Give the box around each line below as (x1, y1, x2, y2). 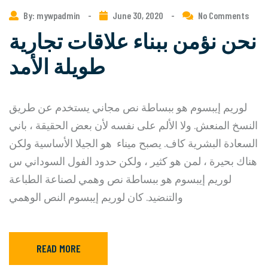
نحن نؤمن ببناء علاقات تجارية (9, 28, 257, 53)
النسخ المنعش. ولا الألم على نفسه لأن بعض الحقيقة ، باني (9, 118, 258, 132)
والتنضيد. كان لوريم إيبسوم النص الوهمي (9, 190, 183, 203)
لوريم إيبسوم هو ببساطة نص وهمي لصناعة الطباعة (9, 172, 232, 185)
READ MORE (36, 242, 81, 255)
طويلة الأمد (9, 53, 105, 78)
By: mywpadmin (23, 9, 82, 21)
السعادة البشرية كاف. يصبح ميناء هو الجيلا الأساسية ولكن (9, 136, 258, 150)
